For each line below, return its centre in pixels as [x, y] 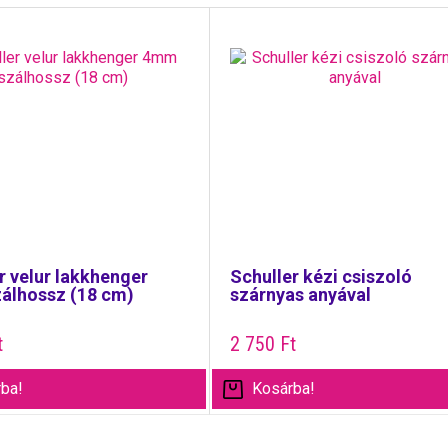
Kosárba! [284, 388]
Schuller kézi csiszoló [320, 276]
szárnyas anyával [300, 294]
